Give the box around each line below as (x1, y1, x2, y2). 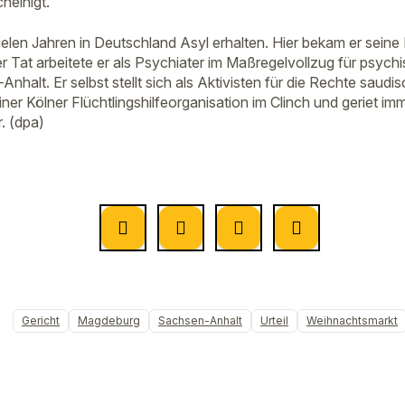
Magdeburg (78, 313, 140, 327)
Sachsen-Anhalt (158, 313, 242, 327)
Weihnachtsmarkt (306, 313, 398, 327)
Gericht (22, 313, 60, 327)
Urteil (260, 313, 288, 327)
